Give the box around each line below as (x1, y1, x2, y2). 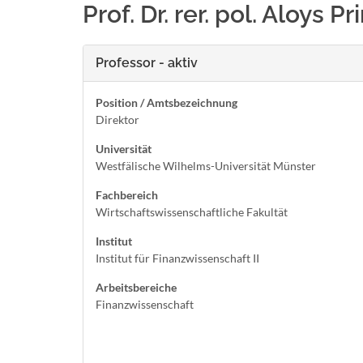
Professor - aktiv (96, 55, 198, 70)
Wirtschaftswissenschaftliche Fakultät (96, 205, 288, 219)
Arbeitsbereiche (96, 280, 177, 294)
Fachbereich (96, 188, 158, 202)
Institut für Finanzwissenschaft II (96, 251, 259, 265)
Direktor (96, 113, 139, 126)
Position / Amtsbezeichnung (96, 96, 237, 109)
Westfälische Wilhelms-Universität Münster (96, 159, 316, 173)
